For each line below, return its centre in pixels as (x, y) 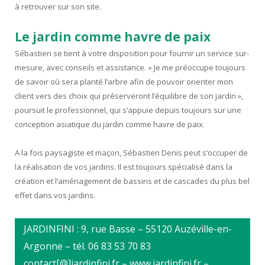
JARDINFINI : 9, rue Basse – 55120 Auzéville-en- (128, 229)
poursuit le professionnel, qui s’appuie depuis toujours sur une (128, 110)
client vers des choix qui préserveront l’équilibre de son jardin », (129, 96)
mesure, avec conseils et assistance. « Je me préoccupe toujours (130, 67)
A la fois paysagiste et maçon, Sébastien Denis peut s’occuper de (131, 152)
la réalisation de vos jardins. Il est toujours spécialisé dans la (124, 167)
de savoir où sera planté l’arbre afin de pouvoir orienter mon (124, 81)
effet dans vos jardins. (55, 195)
